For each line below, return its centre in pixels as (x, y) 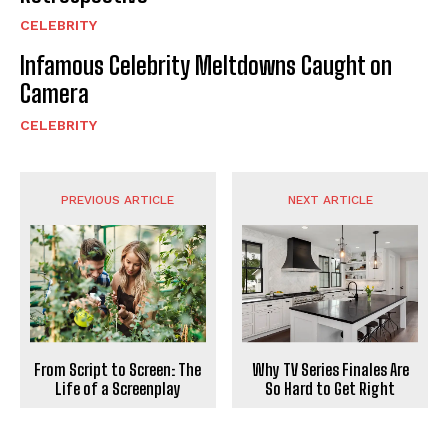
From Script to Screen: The (118, 370)
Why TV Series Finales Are (330, 370)
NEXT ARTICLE (330, 199)
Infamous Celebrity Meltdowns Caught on (206, 65)
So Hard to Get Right (330, 389)
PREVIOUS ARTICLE (118, 199)
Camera (54, 93)
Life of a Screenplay (117, 389)
